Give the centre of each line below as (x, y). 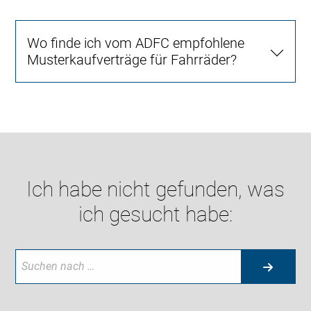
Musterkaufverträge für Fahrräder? (132, 60)
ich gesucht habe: (155, 215)
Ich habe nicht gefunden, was (155, 190)
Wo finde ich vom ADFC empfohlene (136, 43)
